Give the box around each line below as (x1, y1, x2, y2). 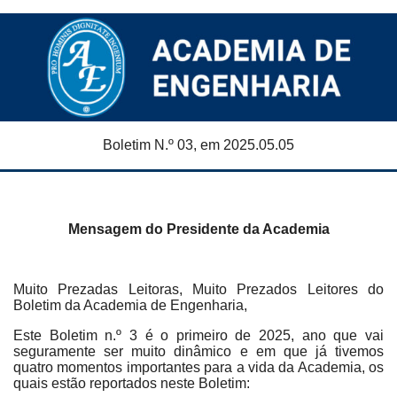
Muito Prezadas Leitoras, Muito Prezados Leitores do (13, 282, 384, 297)
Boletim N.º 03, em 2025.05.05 (103, 137, 294, 152)
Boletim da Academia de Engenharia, (13, 298, 247, 313)
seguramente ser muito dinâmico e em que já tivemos (13, 344, 384, 359)
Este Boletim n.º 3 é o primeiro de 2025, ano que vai (13, 328, 384, 343)
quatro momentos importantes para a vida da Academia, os (13, 360, 384, 375)
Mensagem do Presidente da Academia (67, 222, 330, 237)
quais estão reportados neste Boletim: (13, 376, 250, 391)
